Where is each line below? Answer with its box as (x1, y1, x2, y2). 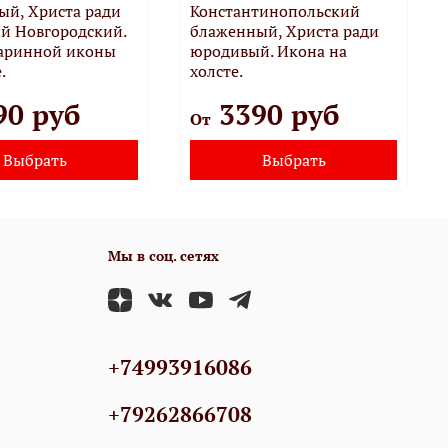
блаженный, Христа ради (190, 19, 380, 42)
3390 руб (211, 95, 340, 133)
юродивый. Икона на (190, 39, 348, 62)
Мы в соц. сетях (108, 245, 219, 265)
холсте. (190, 59, 244, 82)
